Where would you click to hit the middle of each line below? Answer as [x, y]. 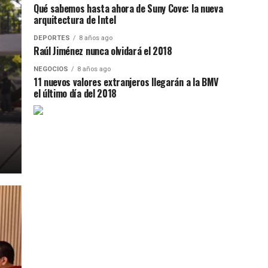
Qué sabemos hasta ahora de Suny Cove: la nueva [128, 8]
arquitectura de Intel [75, 20]
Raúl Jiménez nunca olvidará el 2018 [103, 51]
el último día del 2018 [75, 93]
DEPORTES [52, 38]
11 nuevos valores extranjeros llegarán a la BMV [126, 82]
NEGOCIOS [51, 69]
